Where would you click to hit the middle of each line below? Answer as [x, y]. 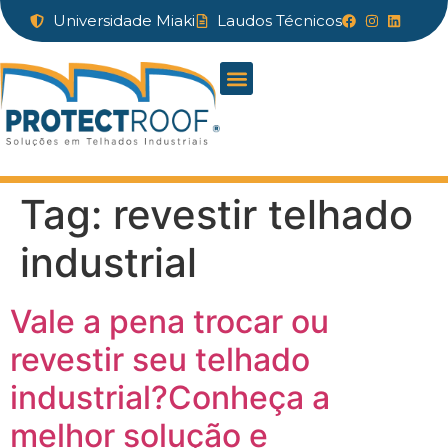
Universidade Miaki [123, 20]
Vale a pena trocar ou [169, 322]
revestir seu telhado [160, 360]
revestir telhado [263, 215]
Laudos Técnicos [279, 20]
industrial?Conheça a [170, 398]
